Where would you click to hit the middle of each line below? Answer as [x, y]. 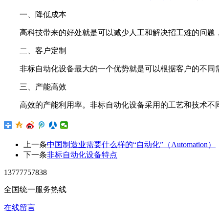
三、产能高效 [43, 87]
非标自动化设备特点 [82, 155]
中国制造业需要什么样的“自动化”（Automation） [131, 145]
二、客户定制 [44, 51]
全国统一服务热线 [35, 190]
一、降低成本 [43, 15]
